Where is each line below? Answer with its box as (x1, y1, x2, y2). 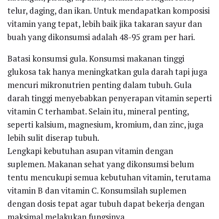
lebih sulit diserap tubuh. (7, 131, 99, 143)
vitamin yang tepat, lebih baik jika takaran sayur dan (7, 18, 202, 29)
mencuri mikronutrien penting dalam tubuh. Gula (7, 79, 192, 90)
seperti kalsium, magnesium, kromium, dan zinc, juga (7, 118, 203, 130)
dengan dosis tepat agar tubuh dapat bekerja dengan (7, 197, 204, 209)
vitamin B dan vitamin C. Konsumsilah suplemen (7, 184, 186, 196)
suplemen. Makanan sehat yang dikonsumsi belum (7, 158, 194, 170)
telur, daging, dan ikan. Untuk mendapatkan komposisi (7, 4, 210, 16)
